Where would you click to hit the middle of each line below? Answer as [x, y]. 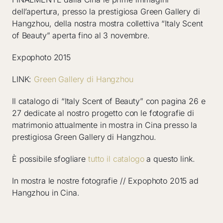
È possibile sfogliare [50, 159]
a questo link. [169, 159]
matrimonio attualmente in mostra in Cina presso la [105, 125]
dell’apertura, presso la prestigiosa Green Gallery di [106, 11]
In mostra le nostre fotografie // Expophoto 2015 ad [105, 181]
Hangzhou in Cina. [46, 193]
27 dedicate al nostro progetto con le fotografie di [103, 113]
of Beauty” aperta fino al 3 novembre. [81, 35]
